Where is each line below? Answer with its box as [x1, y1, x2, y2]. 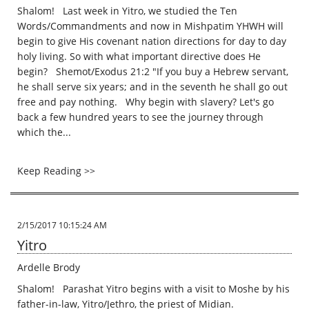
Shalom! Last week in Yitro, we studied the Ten [17, 4, 237, 17]
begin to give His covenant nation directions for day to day [17, 34, 286, 48]
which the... [17, 126, 71, 139]
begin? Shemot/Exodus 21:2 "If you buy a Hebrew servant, [17, 65, 288, 78]
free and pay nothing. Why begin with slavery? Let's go [17, 95, 274, 108]
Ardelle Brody [17, 261, 80, 274]
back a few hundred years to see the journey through [17, 110, 263, 123]
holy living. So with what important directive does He [17, 50, 261, 63]
